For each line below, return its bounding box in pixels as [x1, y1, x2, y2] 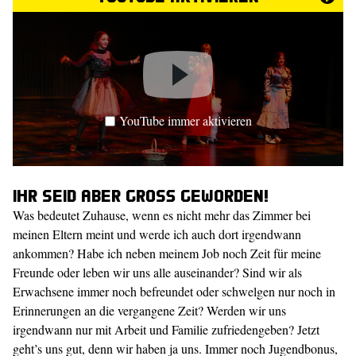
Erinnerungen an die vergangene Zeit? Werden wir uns [13, 302, 286, 319]
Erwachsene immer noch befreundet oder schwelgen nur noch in [13, 283, 335, 300]
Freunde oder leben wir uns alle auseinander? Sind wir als [13, 264, 302, 281]
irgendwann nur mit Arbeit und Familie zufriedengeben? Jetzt [13, 321, 319, 338]
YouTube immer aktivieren [118, 111, 252, 129]
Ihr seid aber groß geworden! [13, 184, 269, 206]
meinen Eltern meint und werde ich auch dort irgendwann [13, 226, 301, 242]
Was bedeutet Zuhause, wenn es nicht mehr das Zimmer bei [13, 207, 311, 223]
